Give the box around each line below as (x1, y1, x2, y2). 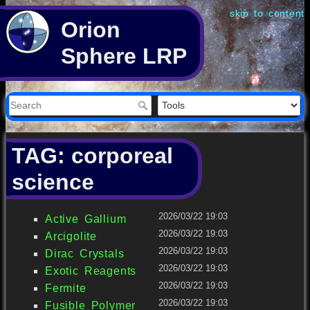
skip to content (229, 8, 304, 19)
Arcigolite (45, 230, 97, 243)
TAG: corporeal (12, 143, 173, 168)
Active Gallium (45, 213, 127, 226)
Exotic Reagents (45, 265, 137, 277)
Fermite (45, 282, 86, 295)
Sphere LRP (61, 44, 187, 69)
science (12, 169, 94, 194)
